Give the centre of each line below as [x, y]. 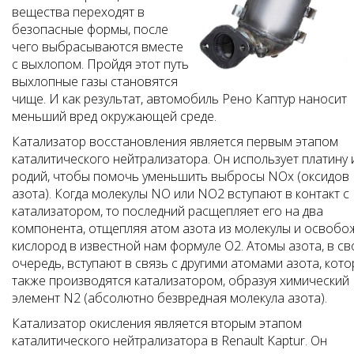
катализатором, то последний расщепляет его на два [168, 211]
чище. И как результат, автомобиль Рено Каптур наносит [179, 99]
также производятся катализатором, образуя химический [181, 281]
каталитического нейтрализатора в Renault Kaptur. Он [169, 341]
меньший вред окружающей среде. [114, 117]
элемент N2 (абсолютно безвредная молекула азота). [169, 298]
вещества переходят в [78, 12]
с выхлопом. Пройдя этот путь [100, 64]
